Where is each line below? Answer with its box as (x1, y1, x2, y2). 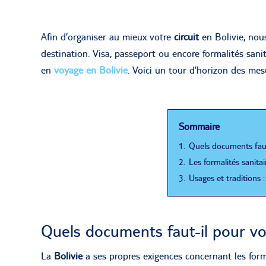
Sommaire (179, 120, 220, 132)
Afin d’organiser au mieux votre (41, 30, 174, 43)
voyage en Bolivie (54, 64, 128, 76)
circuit (174, 30, 202, 43)
